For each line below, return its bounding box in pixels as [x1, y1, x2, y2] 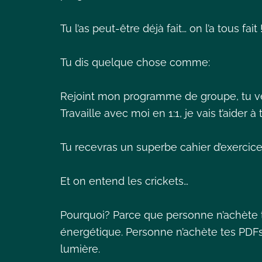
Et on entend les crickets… [60, 174, 188, 187]
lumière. [60, 242, 100, 255]
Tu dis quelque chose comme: [60, 56, 210, 68]
